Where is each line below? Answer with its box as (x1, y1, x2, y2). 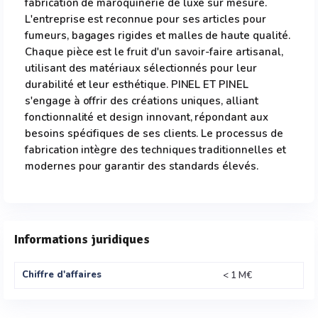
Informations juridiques (14, 231, 150, 247)
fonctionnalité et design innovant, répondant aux (25, 110, 268, 124)
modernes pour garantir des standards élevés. (25, 159, 259, 173)
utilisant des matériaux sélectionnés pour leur (25, 61, 257, 75)
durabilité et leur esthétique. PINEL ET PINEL (25, 77, 248, 92)
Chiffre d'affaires (22, 268, 102, 281)
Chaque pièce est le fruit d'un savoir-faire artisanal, (25, 45, 283, 59)
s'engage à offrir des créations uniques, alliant (25, 94, 258, 108)
